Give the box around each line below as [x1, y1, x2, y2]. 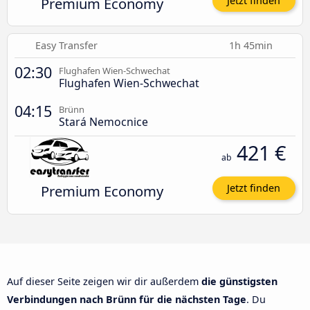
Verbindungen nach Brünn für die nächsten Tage [7, 293, 246, 307]
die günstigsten [201, 275, 277, 289]
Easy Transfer [35, 39, 98, 53]
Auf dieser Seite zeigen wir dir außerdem [7, 275, 201, 289]
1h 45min [229, 39, 275, 53]
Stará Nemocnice [59, 114, 148, 130]
